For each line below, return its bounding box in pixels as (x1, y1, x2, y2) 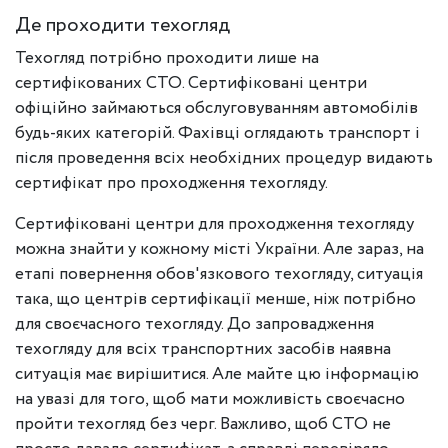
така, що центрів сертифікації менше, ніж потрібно (15, 287, 416, 312)
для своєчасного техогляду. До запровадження (15, 312, 374, 337)
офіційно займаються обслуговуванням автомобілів (15, 96, 418, 121)
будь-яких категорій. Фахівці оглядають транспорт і (15, 121, 420, 146)
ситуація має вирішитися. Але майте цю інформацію (15, 362, 419, 387)
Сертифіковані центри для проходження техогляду (15, 212, 414, 237)
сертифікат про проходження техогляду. (15, 171, 328, 196)
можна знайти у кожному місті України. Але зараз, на (15, 237, 424, 262)
